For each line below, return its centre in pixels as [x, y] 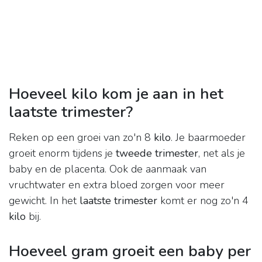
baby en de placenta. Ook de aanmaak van [108, 169]
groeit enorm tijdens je [62, 154]
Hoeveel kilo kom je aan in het [116, 94]
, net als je [222, 154]
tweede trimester [157, 154]
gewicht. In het [44, 201]
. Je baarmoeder [208, 138]
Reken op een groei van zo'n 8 [81, 138]
